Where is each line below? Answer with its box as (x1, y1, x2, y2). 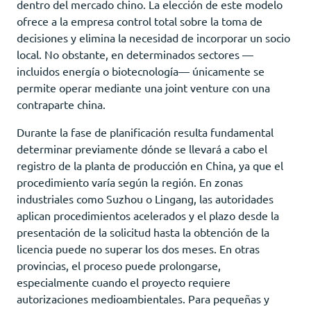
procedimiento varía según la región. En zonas (17, 174, 243, 189)
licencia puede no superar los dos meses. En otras (17, 241, 260, 255)
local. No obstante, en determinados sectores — (17, 47, 253, 61)
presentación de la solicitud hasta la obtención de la (17, 224, 269, 239)
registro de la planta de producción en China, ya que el (17, 158, 283, 172)
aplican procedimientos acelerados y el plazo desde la (17, 208, 279, 222)
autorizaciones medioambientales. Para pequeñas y (17, 291, 269, 305)
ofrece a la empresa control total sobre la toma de (17, 13, 262, 28)
